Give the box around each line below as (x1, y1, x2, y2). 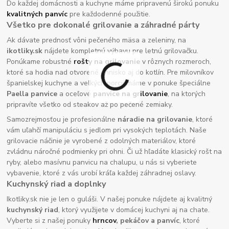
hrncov (93, 216, 117, 226)
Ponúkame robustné (7, 56, 74, 66)
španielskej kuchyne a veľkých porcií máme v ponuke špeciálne (7, 78, 211, 88)
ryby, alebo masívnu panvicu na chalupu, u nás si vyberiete (7, 157, 197, 168)
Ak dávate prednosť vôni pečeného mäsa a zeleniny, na (7, 35, 187, 45)
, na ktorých (168, 88, 206, 99)
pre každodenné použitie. (67, 9, 151, 19)
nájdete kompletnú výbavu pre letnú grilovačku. (42, 45, 199, 56)
